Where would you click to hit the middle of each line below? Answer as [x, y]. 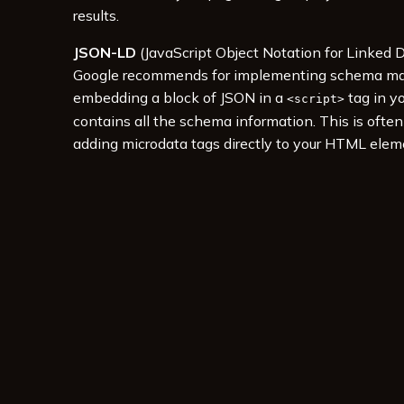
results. [96, 16]
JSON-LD [104, 53]
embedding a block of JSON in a [179, 98]
